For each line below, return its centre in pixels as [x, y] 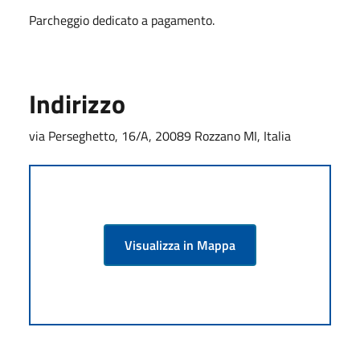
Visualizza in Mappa [180, 245]
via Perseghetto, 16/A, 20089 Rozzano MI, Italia [160, 135]
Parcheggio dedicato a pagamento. [123, 20]
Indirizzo [77, 103]
